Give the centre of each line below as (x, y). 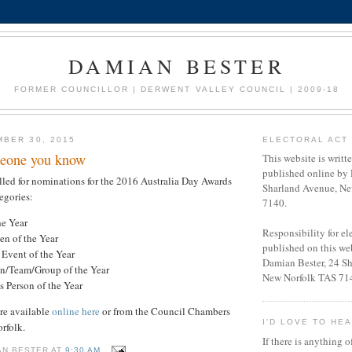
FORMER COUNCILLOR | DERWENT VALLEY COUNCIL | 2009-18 (177, 89)
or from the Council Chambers (165, 312)
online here (76, 312)
